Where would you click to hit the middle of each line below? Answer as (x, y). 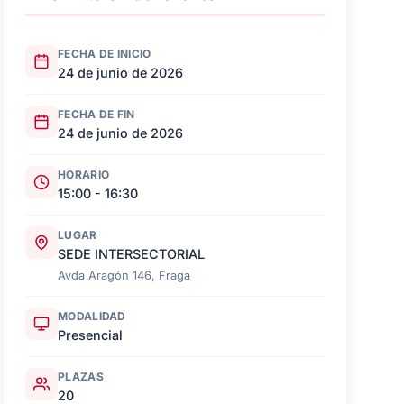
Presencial (90, 335)
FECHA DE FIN (96, 115)
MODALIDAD (92, 316)
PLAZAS (81, 376)
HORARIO (84, 175)
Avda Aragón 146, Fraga (124, 275)
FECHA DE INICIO (105, 54)
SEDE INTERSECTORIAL (131, 254)
